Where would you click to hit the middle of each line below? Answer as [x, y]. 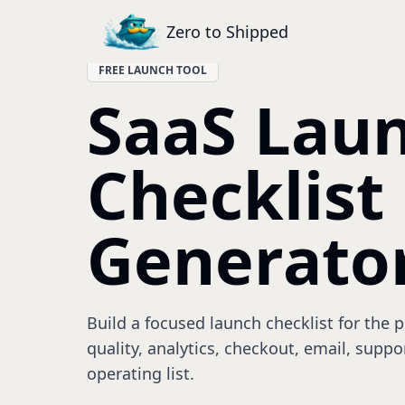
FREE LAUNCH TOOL [153, 70]
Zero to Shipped [227, 32]
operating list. [141, 373]
